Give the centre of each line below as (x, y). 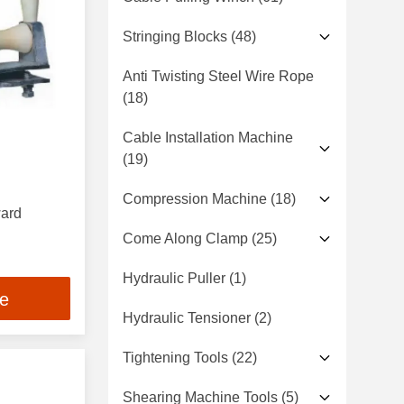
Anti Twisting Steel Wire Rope (218, 76)
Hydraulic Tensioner (187, 318)
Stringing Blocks (175, 37)
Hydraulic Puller (174, 278)
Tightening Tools (175, 358)
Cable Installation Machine (208, 138)
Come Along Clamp (185, 239)
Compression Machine (195, 199)
